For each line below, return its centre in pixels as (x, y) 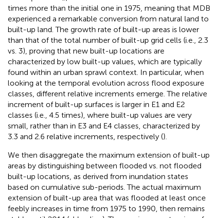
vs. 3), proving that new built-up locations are (86, 51)
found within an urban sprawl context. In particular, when (106, 72)
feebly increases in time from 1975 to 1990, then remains (106, 209)
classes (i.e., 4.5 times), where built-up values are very (100, 115)
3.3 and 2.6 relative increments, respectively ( (85, 136)
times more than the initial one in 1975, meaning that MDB (109, 8)
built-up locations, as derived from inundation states (98, 176)
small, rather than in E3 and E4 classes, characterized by (104, 126)
